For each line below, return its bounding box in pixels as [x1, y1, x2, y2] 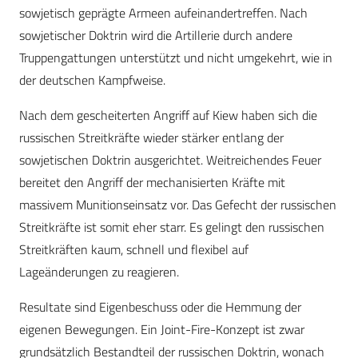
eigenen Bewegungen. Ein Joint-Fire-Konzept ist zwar [19, 320, 304, 340]
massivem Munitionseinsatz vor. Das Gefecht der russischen [19, 195, 336, 215]
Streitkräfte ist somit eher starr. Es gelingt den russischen [19, 217, 324, 237]
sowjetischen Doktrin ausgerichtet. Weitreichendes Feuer [19, 150, 321, 170]
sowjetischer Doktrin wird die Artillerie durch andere [19, 26, 292, 46]
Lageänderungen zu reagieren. [19, 262, 179, 282]
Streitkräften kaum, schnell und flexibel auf [19, 240, 249, 260]
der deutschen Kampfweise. [19, 70, 165, 90]
